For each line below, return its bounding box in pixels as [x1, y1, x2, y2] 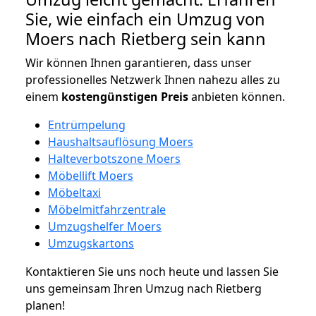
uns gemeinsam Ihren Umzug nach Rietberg [25, 280, 262, 296]
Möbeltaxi [48, 184, 101, 200]
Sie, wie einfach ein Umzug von [25, 7, 265, 30]
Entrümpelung [48, 116, 126, 133]
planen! [25, 297, 65, 313]
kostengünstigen [61, 88, 158, 104]
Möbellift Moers [48, 167, 133, 183]
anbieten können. [188, 88, 285, 104]
